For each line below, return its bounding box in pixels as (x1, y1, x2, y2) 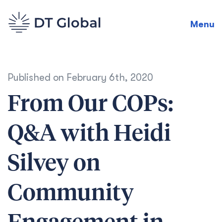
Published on (7, 72, 66, 83)
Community (7, 182, 134, 205)
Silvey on (7, 153, 101, 175)
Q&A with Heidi (7, 123, 171, 146)
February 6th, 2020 (66, 72, 153, 83)
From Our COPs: (7, 93, 173, 116)
